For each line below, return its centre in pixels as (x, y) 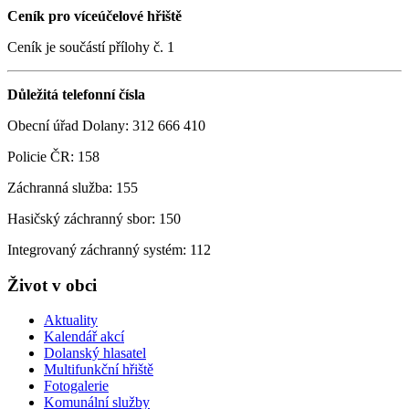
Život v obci (52, 285)
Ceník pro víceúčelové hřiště (94, 16)
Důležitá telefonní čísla (76, 95)
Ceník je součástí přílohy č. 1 (91, 47)
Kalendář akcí (84, 337)
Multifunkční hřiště (99, 370)
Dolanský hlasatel (95, 353)
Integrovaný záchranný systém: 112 (109, 250)
